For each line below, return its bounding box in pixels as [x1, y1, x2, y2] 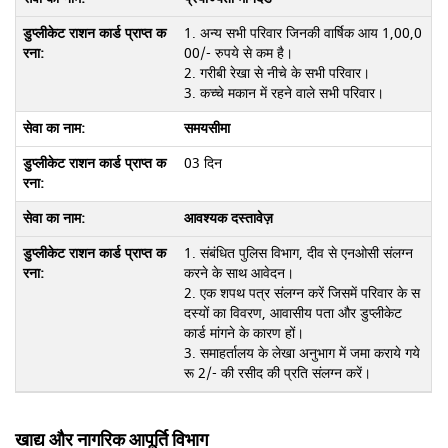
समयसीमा [183, 117, 230, 139]
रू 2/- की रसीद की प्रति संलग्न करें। [183, 362, 371, 384]
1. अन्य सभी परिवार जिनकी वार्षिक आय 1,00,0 [183, 22, 422, 44]
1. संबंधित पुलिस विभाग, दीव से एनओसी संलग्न [183, 242, 413, 264]
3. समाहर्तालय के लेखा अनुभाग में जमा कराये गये [183, 342, 420, 364]
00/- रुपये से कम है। [183, 42, 293, 64]
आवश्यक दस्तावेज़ [183, 207, 273, 229]
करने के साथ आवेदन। [183, 262, 294, 284]
